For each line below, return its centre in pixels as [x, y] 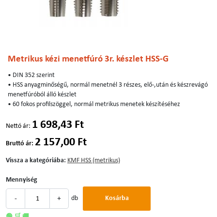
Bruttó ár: [20, 144]
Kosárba [117, 199]
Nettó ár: [18, 126]
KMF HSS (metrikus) [94, 161]
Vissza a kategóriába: [36, 161]
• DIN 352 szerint [31, 76]
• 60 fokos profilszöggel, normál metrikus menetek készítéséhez [94, 105]
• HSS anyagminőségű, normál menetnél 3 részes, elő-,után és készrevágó [108, 85]
